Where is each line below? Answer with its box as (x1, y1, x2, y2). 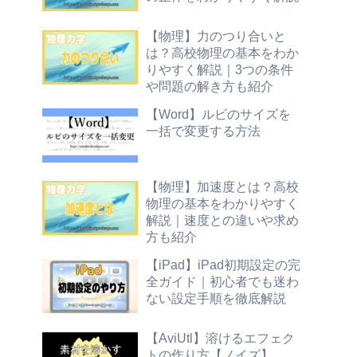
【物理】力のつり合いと (146, 28, 286, 43)
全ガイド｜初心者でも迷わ (146, 274, 299, 289)
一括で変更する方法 (146, 123, 261, 138)
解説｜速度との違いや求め (146, 213, 299, 228)
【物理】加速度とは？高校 (146, 179, 299, 194)
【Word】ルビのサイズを (146, 106, 291, 121)
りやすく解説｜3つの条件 (146, 61, 293, 76)
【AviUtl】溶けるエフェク (146, 330, 295, 345)
